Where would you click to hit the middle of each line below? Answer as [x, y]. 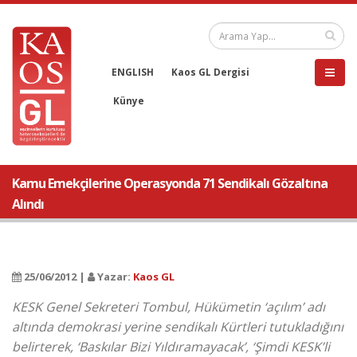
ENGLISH [133, 72]
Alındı [28, 204]
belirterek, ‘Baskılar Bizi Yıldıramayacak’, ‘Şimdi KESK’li [171, 347]
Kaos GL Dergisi [210, 72]
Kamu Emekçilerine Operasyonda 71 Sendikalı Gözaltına [170, 183]
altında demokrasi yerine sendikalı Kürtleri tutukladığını [178, 327]
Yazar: [114, 277]
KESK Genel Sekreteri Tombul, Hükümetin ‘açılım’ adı [169, 307]
